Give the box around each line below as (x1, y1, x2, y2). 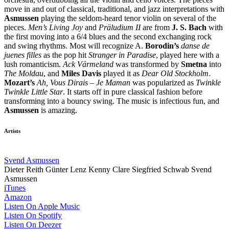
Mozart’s (4, 78, 37, 87)
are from (143, 23, 172, 32)
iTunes (4, 184, 26, 193)
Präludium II (99, 23, 143, 32)
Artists (4, 128, 20, 134)
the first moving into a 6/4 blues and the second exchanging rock (4, 32, 212, 41)
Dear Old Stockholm (142, 69, 209, 78)
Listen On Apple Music (4, 202, 80, 211)
